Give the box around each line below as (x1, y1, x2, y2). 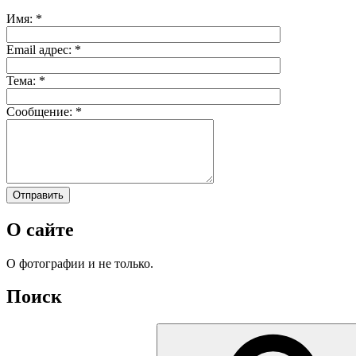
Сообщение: (6, 104, 75, 118)
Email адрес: (6, 42, 75, 56)
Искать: (6, 323, 47, 337)
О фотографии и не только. (6, 256, 153, 270)
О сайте (6, 219, 74, 240)
